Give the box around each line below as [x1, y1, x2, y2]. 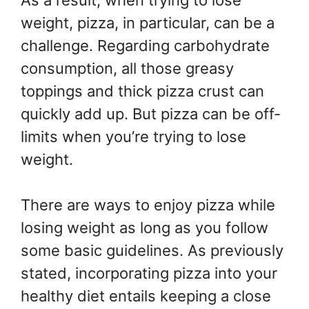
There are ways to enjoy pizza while [21, 196, 275, 215]
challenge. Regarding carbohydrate [21, 37, 270, 55]
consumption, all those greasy [21, 59, 234, 78]
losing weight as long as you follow [21, 219, 268, 237]
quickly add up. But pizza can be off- [21, 105, 281, 123]
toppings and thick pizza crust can [21, 82, 264, 101]
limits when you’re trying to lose [21, 128, 246, 146]
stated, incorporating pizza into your [21, 264, 277, 283]
